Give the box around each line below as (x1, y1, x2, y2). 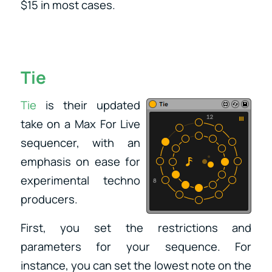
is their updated (36, 97, 141, 114)
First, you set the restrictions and (20, 219, 252, 236)
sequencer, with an (20, 135, 141, 151)
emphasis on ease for (20, 154, 141, 170)
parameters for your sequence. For (20, 238, 252, 254)
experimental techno (20, 172, 141, 189)
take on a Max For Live (20, 116, 141, 132)
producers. (20, 191, 78, 208)
